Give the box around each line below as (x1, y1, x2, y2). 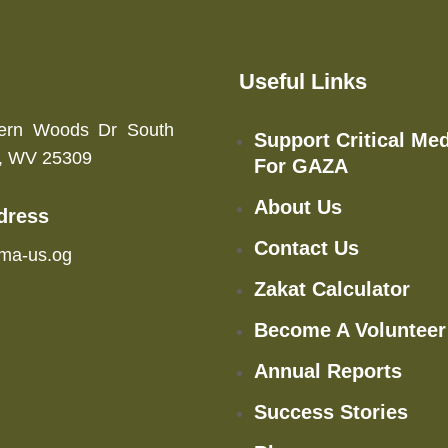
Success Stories (254, 400, 408, 423)
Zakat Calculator (254, 277, 410, 300)
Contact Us (254, 236, 359, 259)
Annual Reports (254, 359, 402, 382)
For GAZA (254, 154, 348, 177)
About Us (254, 195, 342, 218)
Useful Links (239, 68, 367, 94)
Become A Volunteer (254, 318, 446, 341)
